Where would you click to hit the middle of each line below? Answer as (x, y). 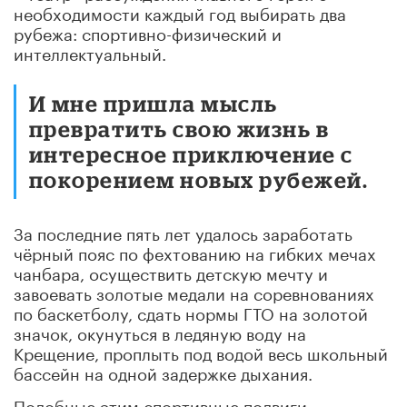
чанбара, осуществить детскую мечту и (171, 271)
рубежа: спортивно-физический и (148, 31)
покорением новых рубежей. (199, 179)
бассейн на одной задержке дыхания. (163, 371)
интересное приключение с (191, 154)
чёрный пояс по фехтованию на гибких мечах (195, 251)
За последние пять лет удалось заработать (183, 231)
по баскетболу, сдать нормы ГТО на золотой (191, 311)
